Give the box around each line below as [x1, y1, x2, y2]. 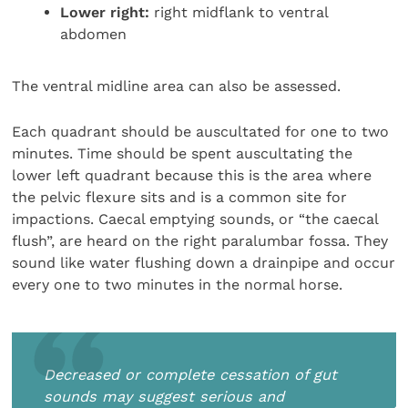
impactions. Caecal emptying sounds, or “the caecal [12, 210, 379, 229]
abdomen [60, 25, 127, 43]
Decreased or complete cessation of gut [44, 366, 338, 384]
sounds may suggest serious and [44, 388, 285, 406]
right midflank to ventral [149, 3, 329, 21]
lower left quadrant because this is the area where [12, 167, 372, 185]
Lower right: [60, 3, 150, 21]
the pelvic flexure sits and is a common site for [12, 189, 348, 207]
